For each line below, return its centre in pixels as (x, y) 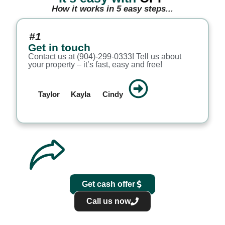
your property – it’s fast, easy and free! (95, 64)
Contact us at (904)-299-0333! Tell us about (104, 56)
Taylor (49, 94)
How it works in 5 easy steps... (113, 9)
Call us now (108, 201)
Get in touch (59, 47)
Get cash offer (108, 184)
